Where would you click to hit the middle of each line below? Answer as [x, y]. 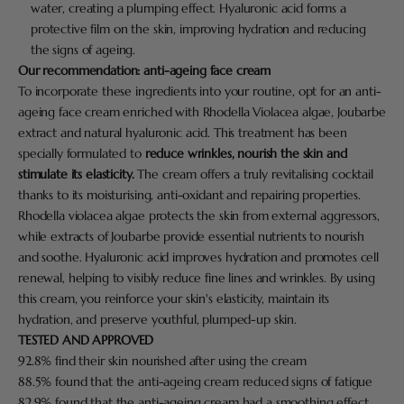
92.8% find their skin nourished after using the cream [162, 360]
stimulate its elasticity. [76, 174]
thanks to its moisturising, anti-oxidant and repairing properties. [189, 194]
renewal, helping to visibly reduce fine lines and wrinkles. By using [197, 277]
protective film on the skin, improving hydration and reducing [198, 28]
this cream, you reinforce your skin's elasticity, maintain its [174, 298]
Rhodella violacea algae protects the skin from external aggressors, [199, 215]
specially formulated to [82, 153]
